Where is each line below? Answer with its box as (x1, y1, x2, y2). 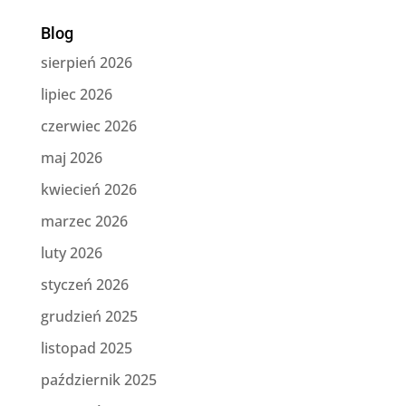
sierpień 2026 (40, 53, 132, 73)
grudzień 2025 (40, 306, 138, 327)
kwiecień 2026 (40, 179, 137, 200)
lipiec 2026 (40, 84, 112, 105)
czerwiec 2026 (40, 116, 137, 137)
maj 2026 (40, 148, 102, 169)
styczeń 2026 (40, 275, 129, 295)
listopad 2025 (40, 338, 132, 359)
